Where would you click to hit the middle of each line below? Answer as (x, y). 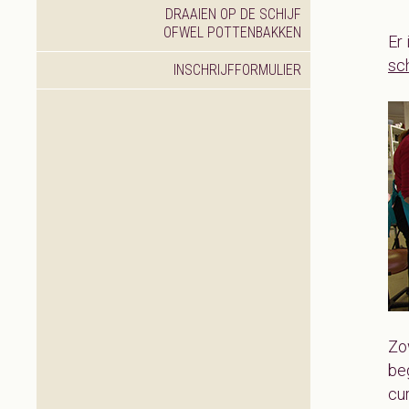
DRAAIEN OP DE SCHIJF (233, 14)
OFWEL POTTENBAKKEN (232, 32)
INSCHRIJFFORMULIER (237, 70)
